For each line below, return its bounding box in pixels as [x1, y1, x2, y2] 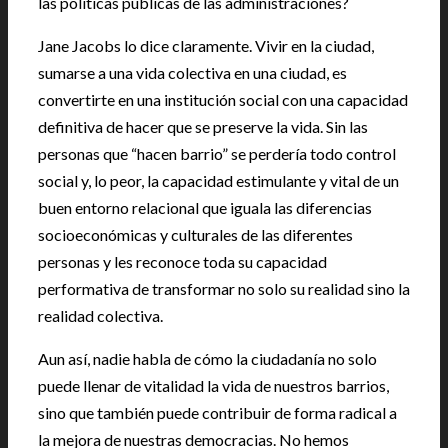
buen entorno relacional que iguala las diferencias [38, 197, 372, 217]
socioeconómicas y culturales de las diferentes [38, 224, 353, 244]
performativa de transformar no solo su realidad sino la [38, 278, 410, 298]
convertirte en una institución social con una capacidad [38, 89, 408, 109]
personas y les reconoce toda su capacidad [38, 251, 327, 271]
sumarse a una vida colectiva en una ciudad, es [38, 62, 347, 82]
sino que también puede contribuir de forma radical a [38, 402, 397, 422]
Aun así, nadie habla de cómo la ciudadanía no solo [38, 348, 377, 368]
